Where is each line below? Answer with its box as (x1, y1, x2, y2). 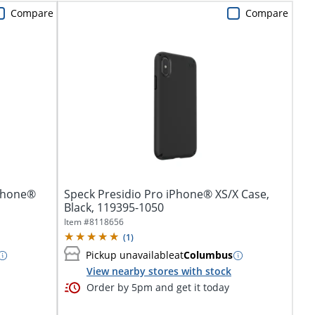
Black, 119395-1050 (64, 199, 164, 215)
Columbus (184, 248, 233, 262)
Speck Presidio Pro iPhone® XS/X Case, (64, 186, 269, 202)
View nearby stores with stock (86, 264, 231, 278)
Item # (64, 215, 89, 228)
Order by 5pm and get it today (86, 281, 229, 294)
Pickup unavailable (86, 248, 174, 262)
